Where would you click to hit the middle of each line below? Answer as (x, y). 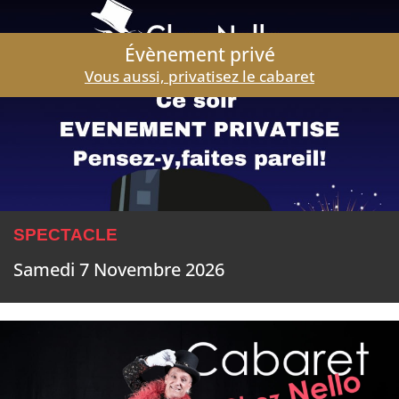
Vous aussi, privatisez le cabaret (199, 77)
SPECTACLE (65, 235)
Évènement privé (199, 55)
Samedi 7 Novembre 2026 (119, 270)
